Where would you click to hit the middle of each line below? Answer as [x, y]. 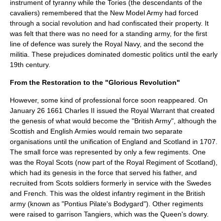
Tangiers [97, 214]
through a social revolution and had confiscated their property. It [109, 23]
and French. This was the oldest [61, 193]
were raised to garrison [47, 214]
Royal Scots [55, 162]
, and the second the [172, 44]
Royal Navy [122, 44]
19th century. [30, 65]
